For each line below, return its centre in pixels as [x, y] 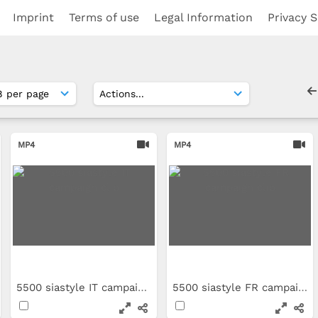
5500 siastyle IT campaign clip [142, 287]
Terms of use [104, 17]
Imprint [33, 17]
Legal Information [203, 17]
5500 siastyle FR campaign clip [303, 287]
